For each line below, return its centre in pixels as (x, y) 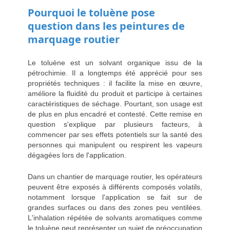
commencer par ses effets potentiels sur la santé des (115, 135)
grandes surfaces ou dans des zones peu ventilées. (115, 208)
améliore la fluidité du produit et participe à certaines (115, 94)
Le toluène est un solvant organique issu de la (115, 63)
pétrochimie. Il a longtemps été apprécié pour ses (115, 73)
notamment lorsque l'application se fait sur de (115, 197)
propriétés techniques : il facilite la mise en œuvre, (115, 83)
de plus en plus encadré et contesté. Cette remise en (115, 114)
